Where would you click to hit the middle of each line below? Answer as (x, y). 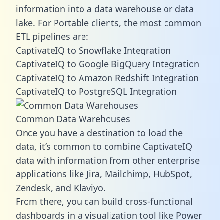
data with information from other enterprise (108, 160)
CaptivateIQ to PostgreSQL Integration (96, 91)
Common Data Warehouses (73, 119)
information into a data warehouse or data (105, 9)
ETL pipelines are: (52, 36)
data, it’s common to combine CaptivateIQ (104, 146)
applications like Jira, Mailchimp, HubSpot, (104, 174)
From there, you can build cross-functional (104, 201)
